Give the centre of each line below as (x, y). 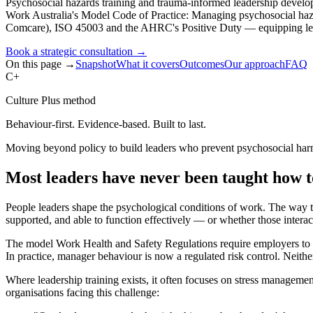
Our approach (255, 64)
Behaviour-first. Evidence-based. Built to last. (106, 124)
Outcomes (202, 64)
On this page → (41, 64)
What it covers (148, 64)
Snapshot (96, 64)
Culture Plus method (51, 100)
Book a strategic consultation (71, 51)
